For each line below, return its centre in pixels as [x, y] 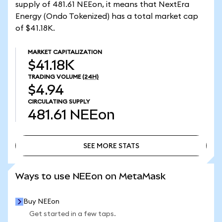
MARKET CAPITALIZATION [65, 52]
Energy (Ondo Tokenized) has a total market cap [107, 16]
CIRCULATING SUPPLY [59, 102]
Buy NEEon [41, 202]
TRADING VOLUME [54, 77]
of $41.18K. [35, 28]
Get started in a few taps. [73, 214]
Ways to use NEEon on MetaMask [90, 176]
